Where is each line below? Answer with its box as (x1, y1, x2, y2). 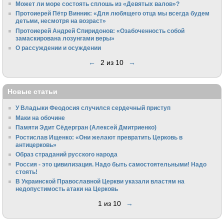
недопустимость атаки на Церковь (15, 185, 118, 192)
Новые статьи (7, 87, 57, 95)
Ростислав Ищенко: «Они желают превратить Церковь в (15, 133, 183, 140)
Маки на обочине (15, 114, 65, 121)
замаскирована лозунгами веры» (15, 34, 115, 41)
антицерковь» (15, 141, 57, 148)
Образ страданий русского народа (15, 151, 118, 158)
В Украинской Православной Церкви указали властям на (15, 178, 185, 185)
